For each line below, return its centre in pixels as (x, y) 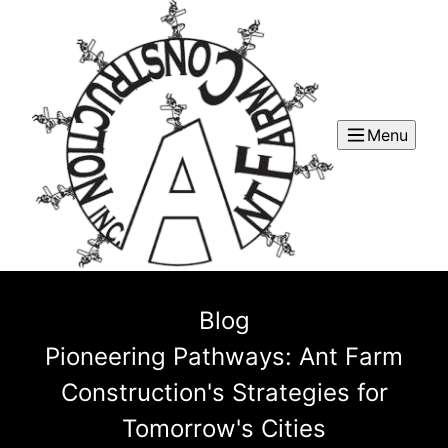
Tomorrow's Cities (224, 428)
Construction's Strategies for (224, 392)
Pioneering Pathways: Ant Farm (224, 356)
